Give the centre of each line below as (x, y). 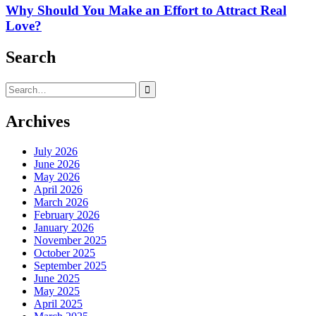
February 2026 (67, 214)
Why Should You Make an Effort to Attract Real (146, 10)
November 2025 (70, 240)
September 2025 (70, 265)
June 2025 (57, 278)
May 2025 (57, 291)
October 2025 (65, 253)
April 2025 (58, 303)
